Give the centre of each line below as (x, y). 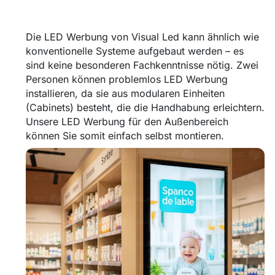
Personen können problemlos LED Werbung (127, 79)
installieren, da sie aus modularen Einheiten (125, 93)
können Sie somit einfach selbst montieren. (125, 135)
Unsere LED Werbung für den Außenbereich (127, 121)
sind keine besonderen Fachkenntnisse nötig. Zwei (142, 65)
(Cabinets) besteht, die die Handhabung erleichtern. (145, 107)
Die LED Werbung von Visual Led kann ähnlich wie (142, 37)
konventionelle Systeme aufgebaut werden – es (135, 51)
